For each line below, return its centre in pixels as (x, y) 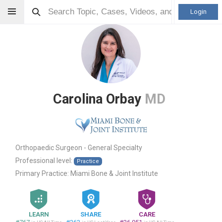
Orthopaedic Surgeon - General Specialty (79, 148)
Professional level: (45, 161)
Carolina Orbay (99, 99)
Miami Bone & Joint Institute (113, 173)
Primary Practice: (42, 173)
